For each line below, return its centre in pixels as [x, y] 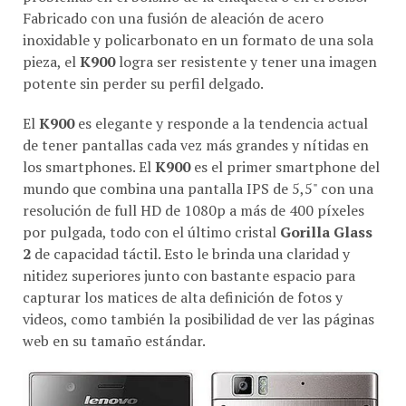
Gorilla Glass [326, 232]
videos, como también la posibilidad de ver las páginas [198, 319]
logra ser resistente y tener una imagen [246, 61]
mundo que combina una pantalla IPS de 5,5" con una [198, 188]
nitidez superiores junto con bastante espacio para [189, 275]
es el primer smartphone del [285, 166]
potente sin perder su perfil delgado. [143, 83]
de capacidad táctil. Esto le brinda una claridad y [190, 253]
